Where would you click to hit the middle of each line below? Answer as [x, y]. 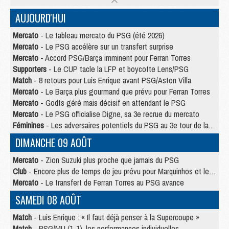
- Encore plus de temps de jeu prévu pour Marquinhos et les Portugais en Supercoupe [118, 171]
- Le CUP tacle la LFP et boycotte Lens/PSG [118, 69]
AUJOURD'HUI [41, 18]
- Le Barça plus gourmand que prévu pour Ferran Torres [124, 92]
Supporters [30, 69]
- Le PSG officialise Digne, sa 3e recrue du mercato [119, 114]
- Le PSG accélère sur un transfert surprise [106, 47]
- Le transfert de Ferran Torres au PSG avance [111, 183]
